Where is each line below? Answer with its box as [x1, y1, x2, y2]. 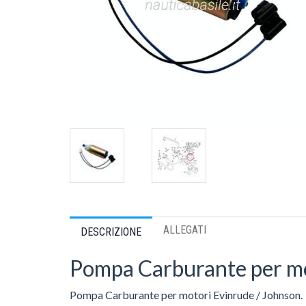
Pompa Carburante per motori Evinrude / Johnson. [70, 288, 303, 301]
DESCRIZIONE [81, 225, 141, 238]
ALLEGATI [163, 223, 206, 236]
